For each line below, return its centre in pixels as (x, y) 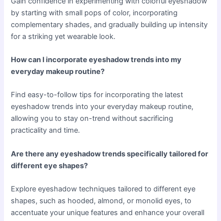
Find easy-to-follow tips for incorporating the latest (97, 95)
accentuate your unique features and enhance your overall (108, 212)
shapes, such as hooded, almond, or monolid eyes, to (101, 201)
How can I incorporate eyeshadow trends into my (96, 59)
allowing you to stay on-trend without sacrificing (92, 119)
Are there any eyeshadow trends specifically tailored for (110, 154)
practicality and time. (46, 130)
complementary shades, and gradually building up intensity (110, 24)
